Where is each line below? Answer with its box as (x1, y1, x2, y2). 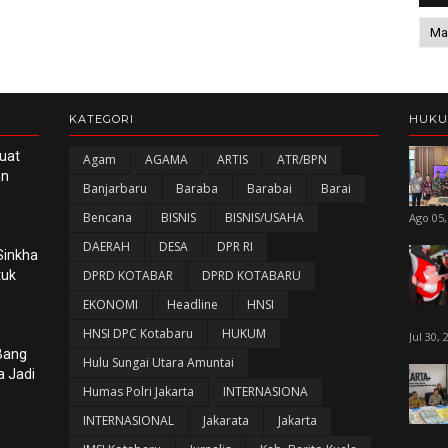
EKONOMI (82, 295, 138, 313)
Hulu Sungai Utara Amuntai (82, 353, 234, 371)
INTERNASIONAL (82, 411, 174, 429)
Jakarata (202, 411, 249, 429)
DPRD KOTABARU (201, 266, 301, 284)
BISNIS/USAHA (224, 208, 304, 226)
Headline (166, 295, 218, 313)
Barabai (246, 179, 292, 197)
